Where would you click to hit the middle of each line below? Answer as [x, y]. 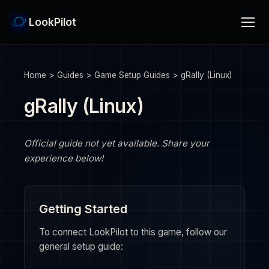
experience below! [64, 158]
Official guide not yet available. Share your [117, 143]
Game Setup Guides [132, 75]
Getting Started [83, 209]
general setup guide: [81, 246]
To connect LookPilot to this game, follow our [133, 232]
